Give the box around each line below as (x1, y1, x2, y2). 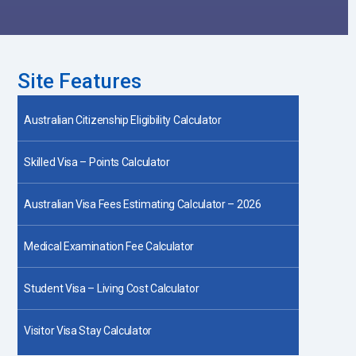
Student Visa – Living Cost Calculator (24, 282, 199, 295)
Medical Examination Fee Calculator (24, 240, 195, 253)
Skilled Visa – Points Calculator (24, 156, 170, 168)
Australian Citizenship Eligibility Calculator (24, 114, 222, 126)
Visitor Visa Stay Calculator (24, 324, 152, 337)
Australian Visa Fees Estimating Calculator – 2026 (24, 198, 261, 211)
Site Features (17, 69, 142, 93)
